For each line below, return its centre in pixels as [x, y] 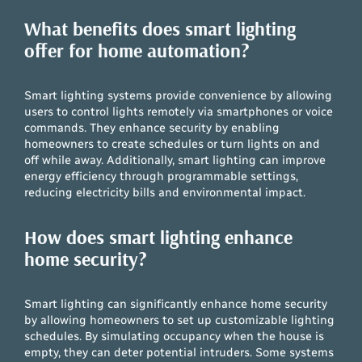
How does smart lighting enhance [159, 236]
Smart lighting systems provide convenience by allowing [179, 96]
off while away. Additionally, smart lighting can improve [175, 160]
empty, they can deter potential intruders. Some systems [179, 352]
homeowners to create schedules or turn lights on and [173, 144]
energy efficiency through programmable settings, [162, 177]
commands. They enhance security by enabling [152, 128]
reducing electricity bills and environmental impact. [165, 193]
